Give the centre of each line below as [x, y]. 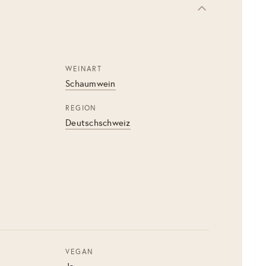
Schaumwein [91, 84]
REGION [81, 108]
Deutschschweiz [98, 123]
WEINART [84, 69]
